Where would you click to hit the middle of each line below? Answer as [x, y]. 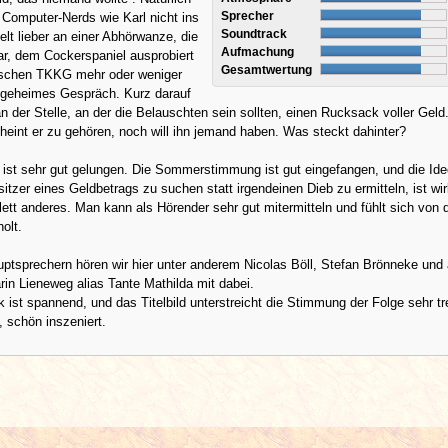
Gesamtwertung [267, 69]
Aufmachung [258, 51]
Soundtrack [255, 33]
